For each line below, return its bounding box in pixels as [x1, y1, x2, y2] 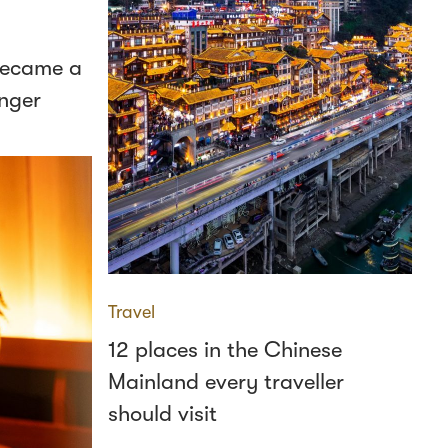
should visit [108, 401, 217, 426]
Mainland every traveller [108, 369, 344, 394]
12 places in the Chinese [108, 337, 342, 362]
